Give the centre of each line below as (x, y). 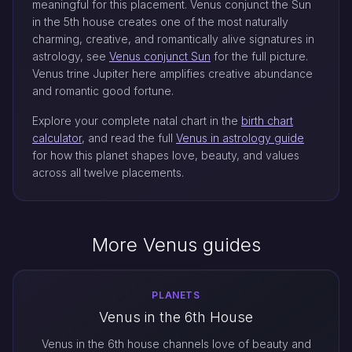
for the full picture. (259, 56)
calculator (57, 138)
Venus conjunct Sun (160, 56)
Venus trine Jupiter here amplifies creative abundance (172, 73)
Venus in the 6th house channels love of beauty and (176, 344)
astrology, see (71, 56)
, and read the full (129, 138)
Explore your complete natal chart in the (137, 121)
